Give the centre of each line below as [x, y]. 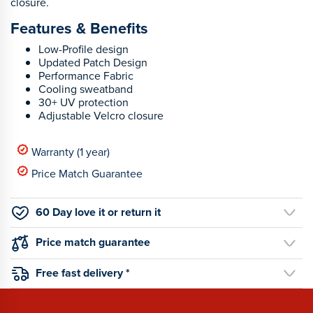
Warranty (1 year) [71, 152]
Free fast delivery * [83, 272]
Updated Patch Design [93, 62]
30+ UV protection [83, 102]
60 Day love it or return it [98, 212]
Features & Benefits [79, 28]
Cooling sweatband [86, 89]
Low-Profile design [83, 49]
